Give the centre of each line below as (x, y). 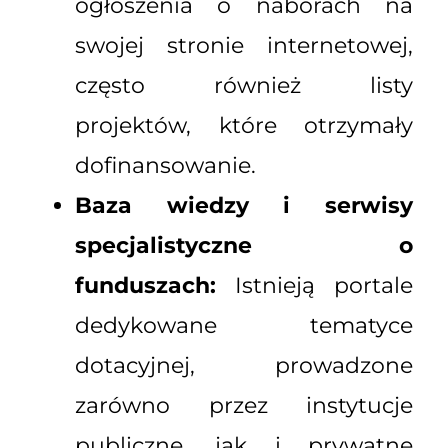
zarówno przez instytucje (244, 406)
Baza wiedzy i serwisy (244, 206)
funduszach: (145, 286)
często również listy (244, 86)
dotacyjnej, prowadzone (244, 366)
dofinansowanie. (165, 166)
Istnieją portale (314, 286)
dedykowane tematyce (244, 326)
